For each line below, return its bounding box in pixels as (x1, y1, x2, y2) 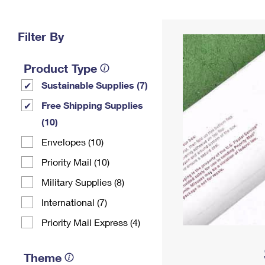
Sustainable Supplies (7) (41, 79, 148, 91)
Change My (171, 11, 216, 21)
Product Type (24, 61, 97, 75)
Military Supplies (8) (41, 176, 124, 188)
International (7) (41, 196, 107, 208)
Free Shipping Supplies (41, 99, 143, 111)
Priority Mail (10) (41, 156, 109, 167)
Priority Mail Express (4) (41, 216, 140, 228)
